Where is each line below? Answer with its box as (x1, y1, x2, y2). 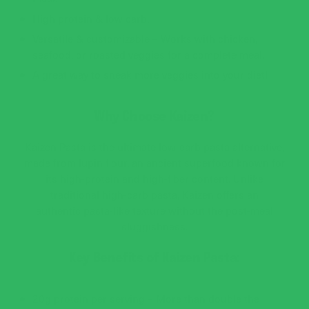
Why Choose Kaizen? (94, 104, 215, 126)
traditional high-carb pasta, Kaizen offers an (50, 186, 259, 201)
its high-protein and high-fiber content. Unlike (46, 170, 263, 186)
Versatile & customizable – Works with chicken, (32, 30, 258, 46)
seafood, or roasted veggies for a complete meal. (32, 46, 265, 61)
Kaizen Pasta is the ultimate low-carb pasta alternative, (25, 139, 284, 154)
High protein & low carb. (32, 10, 150, 26)
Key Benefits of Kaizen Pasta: (69, 246, 240, 267)
